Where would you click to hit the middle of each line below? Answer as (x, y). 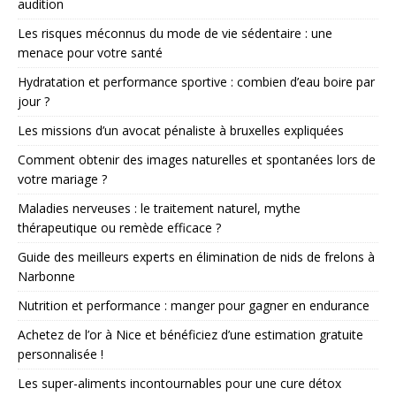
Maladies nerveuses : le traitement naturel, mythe (159, 208)
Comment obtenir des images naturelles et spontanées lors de (197, 159)
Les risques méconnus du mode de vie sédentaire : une (175, 33)
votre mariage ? (62, 179)
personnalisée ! (61, 354)
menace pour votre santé (90, 52)
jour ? (34, 101)
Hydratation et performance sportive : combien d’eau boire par (196, 81)
